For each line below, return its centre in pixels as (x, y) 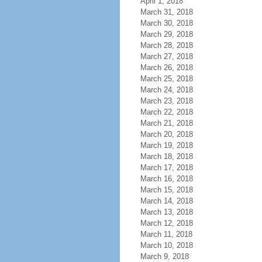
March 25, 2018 (166, 79)
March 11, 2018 (166, 234)
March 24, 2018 (166, 90)
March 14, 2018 (166, 201)
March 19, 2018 (166, 145)
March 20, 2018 (166, 134)
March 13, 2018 (166, 212)
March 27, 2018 (166, 56)
